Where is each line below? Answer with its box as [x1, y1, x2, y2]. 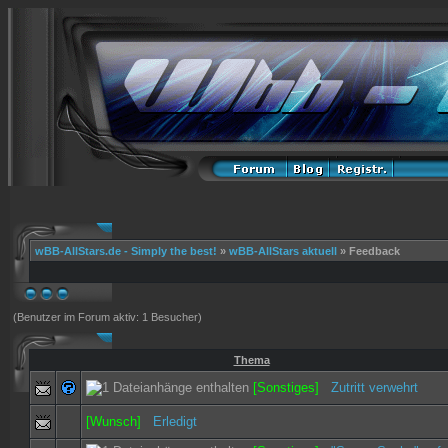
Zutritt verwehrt [331, 380, 418, 395]
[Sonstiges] [253, 380, 327, 395]
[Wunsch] [86, 414, 149, 429]
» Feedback [337, 245, 400, 257]
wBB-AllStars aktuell [229, 245, 337, 257]
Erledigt [153, 414, 197, 429]
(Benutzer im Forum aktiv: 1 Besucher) [13, 311, 202, 323]
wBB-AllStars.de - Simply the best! [35, 245, 217, 257]
